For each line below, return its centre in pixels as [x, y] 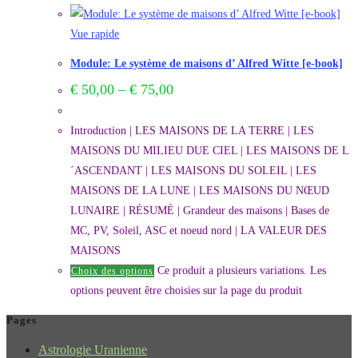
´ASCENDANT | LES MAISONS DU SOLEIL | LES [193, 171]
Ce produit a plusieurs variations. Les [242, 271]
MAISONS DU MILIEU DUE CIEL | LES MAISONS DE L [210, 151]
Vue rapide [95, 34]
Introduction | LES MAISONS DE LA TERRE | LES [192, 131]
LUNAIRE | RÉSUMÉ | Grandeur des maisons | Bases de [200, 211]
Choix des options [112, 271]
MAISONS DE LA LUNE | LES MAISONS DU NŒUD [200, 191]
